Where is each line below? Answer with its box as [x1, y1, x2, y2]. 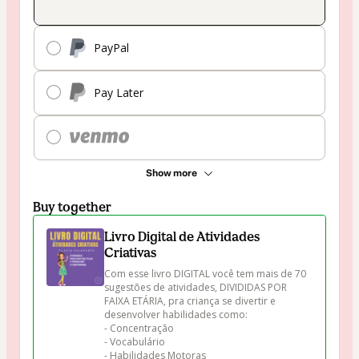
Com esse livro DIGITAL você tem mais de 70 [104, 266, 309, 280]
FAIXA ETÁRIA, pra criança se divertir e [104, 293, 278, 308]
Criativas [104, 244, 156, 260]
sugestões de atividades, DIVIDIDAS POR [104, 280, 289, 294]
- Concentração [104, 321, 174, 335]
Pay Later [94, 85, 143, 101]
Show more [146, 167, 197, 179]
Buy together [33, 198, 111, 215]
